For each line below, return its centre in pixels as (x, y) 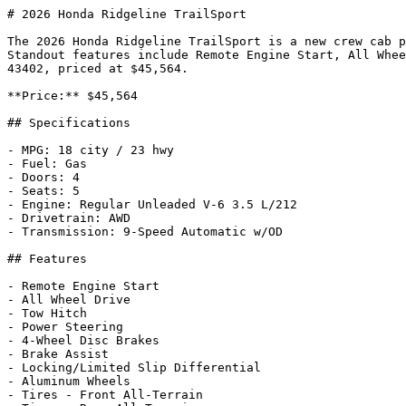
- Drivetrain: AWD (69, 218)
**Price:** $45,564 (72, 96)
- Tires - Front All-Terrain (105, 395)
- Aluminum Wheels (69, 381)
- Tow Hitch (47, 313)
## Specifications (69, 123)
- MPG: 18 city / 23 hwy (91, 150)
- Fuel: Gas (47, 164)
